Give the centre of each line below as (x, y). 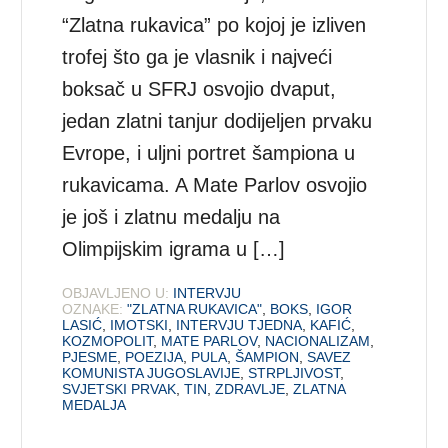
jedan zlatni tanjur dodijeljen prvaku (217, 120)
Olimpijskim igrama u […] (174, 248)
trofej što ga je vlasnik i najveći (197, 56)
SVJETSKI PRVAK (119, 388)
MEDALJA (94, 404)
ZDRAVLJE (250, 388)
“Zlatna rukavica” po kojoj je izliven (214, 24)
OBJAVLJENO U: (116, 292)
